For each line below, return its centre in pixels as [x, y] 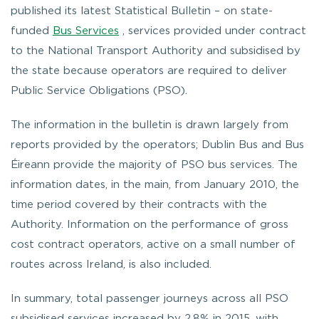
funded [32, 31]
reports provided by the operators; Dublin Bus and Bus [157, 145]
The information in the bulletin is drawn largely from [150, 125]
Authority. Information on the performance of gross [150, 224]
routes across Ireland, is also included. [111, 264]
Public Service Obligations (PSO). [99, 90]
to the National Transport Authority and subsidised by [156, 51]
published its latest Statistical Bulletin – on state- [142, 11]
